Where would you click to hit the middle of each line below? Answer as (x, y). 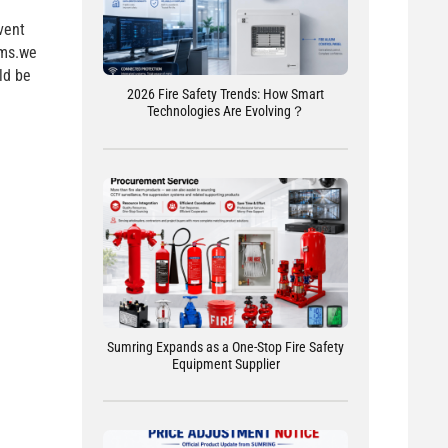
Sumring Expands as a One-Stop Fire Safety (226, 346)
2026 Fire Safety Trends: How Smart (226, 93)
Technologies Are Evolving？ (225, 110)
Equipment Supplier (225, 363)
